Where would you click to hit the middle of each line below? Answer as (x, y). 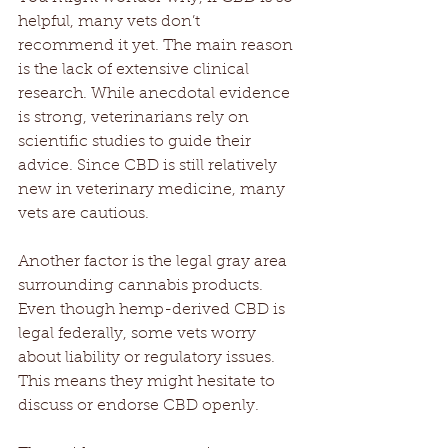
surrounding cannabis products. (142, 285)
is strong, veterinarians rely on (135, 117)
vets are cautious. (83, 213)
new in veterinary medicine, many (153, 189)
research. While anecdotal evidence (156, 93)
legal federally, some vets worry (139, 333)
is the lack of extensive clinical (135, 69)
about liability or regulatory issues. (148, 357)
